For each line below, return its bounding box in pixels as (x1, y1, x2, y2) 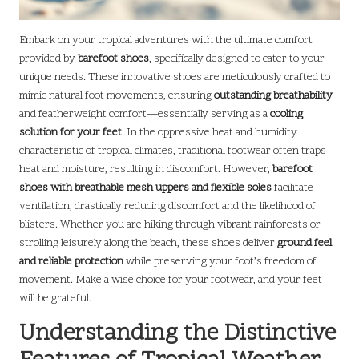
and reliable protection (19, 253, 123, 269)
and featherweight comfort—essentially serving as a (19, 106, 270, 122)
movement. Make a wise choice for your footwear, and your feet (19, 272, 322, 288)
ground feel (277, 235, 332, 251)
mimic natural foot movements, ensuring (19, 87, 214, 103)
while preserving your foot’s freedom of (123, 253, 317, 269)
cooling (270, 106, 303, 122)
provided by (19, 50, 78, 67)
